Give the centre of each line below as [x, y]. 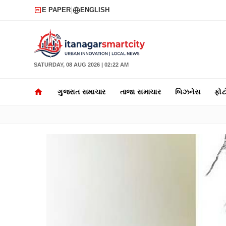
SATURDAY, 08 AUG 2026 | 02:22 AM [81, 65]
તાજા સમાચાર [140, 92]
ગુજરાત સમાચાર [82, 92]
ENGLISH [95, 10]
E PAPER [56, 10]
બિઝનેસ [188, 92]
